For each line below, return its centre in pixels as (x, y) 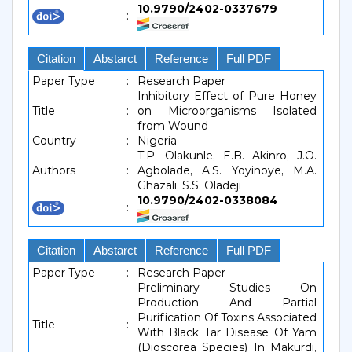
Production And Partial (227, 302)
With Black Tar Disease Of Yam (227, 332)
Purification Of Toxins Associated (227, 317)
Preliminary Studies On (227, 288)
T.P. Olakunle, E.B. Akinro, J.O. (227, 156)
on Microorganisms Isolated (227, 111)
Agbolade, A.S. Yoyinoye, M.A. (227, 170)
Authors (54, 170)
